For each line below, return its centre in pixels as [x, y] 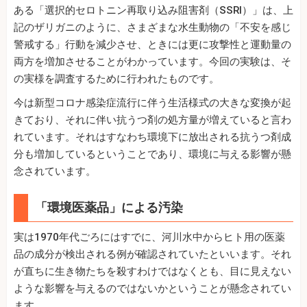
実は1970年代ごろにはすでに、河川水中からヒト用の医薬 [149, 237]
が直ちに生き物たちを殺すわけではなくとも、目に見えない [152, 271]
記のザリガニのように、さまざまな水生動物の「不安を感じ [152, 27]
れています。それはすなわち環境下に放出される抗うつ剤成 [152, 137]
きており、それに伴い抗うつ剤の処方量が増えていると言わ [152, 120]
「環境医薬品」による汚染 [109, 207]
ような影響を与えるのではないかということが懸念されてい [152, 288]
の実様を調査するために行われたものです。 [116, 78]
